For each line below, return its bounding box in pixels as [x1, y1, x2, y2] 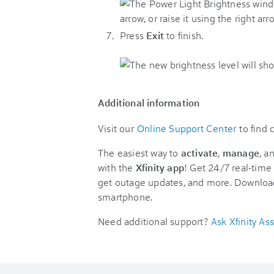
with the [98, 161, 136, 174]
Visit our [98, 122, 136, 135]
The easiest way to [98, 146, 181, 159]
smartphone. [98, 190, 153, 203]
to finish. [166, 29, 204, 42]
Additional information [98, 96, 200, 109]
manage [222, 146, 260, 159]
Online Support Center [137, 122, 237, 135]
